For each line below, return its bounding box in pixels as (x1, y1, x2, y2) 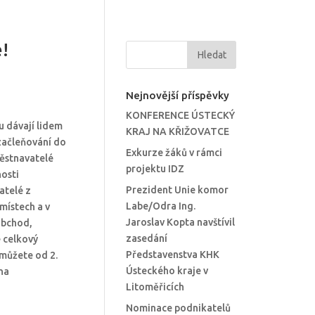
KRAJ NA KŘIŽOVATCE (126, 126, 230, 137)
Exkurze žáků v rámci (126, 147, 223, 158)
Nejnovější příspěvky (126, 89, 230, 101)
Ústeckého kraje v (126, 265, 209, 276)
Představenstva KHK (126, 249, 220, 260)
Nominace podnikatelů (126, 302, 231, 314)
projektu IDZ (126, 163, 185, 174)
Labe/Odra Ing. (126, 200, 196, 212)
